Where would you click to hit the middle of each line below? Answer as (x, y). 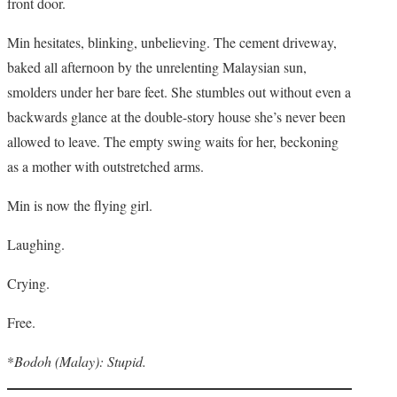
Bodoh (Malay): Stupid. (80, 361)
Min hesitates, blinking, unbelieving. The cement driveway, (172, 42)
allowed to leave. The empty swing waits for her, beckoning (173, 141)
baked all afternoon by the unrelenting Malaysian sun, (157, 67)
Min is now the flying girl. (80, 205)
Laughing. (36, 244)
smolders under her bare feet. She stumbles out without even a (179, 92)
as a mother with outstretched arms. (105, 166)
